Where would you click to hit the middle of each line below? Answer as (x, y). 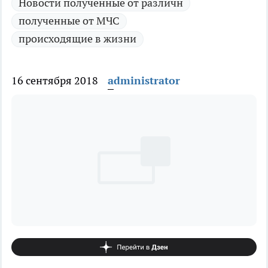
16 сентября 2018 (55, 80)
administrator (144, 80)
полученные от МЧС (69, 21)
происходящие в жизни (77, 39)
